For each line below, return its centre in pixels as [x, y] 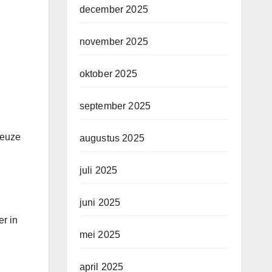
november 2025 [114, 42]
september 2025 [115, 106]
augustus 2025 [112, 138]
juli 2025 [98, 171]
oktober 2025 [108, 74]
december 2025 [114, 10]
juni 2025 [100, 203]
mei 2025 [100, 235]
